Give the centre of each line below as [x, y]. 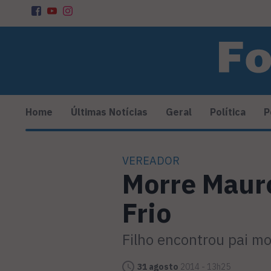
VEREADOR [151, 161]
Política [228, 112]
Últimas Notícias [109, 112]
